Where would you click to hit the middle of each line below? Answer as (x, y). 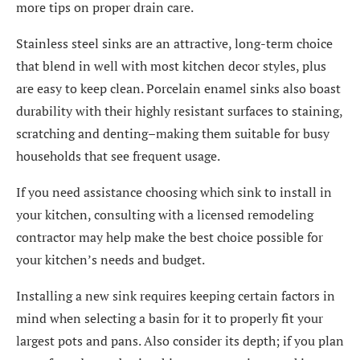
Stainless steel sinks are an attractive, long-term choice (174, 43)
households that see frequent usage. (118, 156)
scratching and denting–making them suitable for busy (173, 133)
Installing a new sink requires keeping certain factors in (176, 296)
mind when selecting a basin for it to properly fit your (170, 318)
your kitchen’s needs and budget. (110, 260)
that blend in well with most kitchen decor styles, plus (171, 66)
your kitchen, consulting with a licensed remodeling (165, 215)
